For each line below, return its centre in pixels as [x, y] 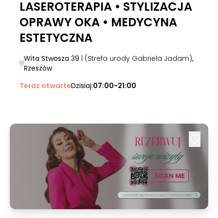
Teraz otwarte [45, 86]
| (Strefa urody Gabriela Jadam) [136, 58]
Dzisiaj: [82, 86]
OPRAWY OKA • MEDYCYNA [98, 22]
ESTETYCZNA [56, 38]
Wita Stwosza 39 [51, 58]
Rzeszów [38, 68]
